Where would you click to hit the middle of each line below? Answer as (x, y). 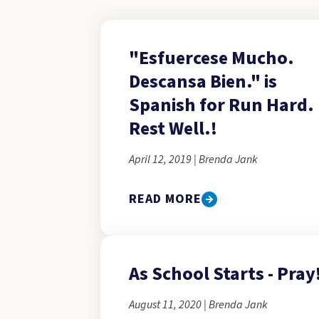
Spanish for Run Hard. (221, 105)
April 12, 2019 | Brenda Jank (193, 159)
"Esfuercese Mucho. (211, 58)
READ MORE (165, 199)
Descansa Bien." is (203, 82)
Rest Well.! (173, 129)
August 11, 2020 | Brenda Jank (198, 305)
